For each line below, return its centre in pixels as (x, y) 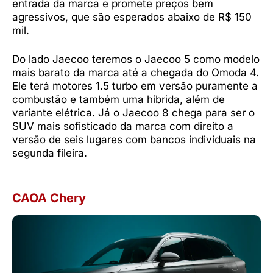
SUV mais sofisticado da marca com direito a (123, 126)
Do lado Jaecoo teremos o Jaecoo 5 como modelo (136, 59)
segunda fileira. (50, 153)
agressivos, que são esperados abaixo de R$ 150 (132, 17)
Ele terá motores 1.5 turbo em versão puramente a (135, 86)
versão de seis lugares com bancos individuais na (134, 140)
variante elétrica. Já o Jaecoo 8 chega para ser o (133, 113)
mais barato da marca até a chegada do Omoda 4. (136, 73)
